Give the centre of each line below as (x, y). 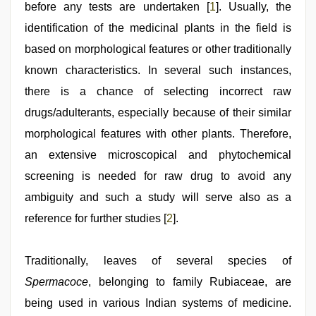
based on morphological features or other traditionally (158, 49)
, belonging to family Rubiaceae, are (190, 282)
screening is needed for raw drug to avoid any (158, 176)
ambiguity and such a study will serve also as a (158, 197)
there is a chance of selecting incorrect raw (158, 91)
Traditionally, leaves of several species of (158, 261)
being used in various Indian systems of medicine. (158, 303)
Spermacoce (56, 282)
